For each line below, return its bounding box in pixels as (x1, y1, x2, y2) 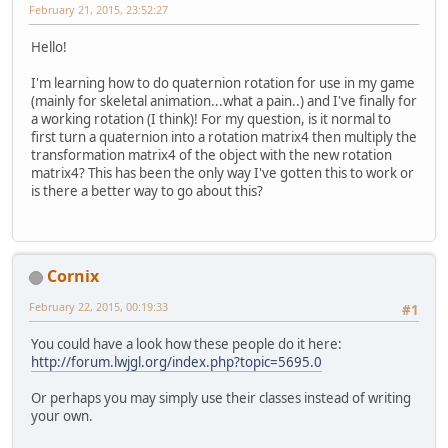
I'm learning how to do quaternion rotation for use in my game (31, 73, 415, 92)
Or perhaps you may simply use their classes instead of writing (31, 389, 411, 408)
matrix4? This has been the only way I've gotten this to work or (31, 163, 414, 182)
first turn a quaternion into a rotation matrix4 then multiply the (31, 127, 417, 146)
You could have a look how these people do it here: (31, 335, 342, 354)
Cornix (47, 265, 99, 288)
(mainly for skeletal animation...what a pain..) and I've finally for (31, 91, 417, 110)
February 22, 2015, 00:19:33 (29, 299, 168, 315)
